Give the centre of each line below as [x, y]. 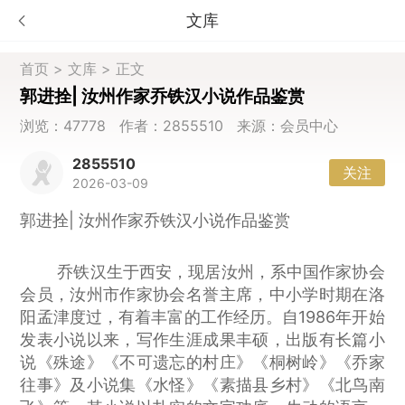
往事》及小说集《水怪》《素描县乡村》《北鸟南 [202, 384]
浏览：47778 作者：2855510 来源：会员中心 [179, 126]
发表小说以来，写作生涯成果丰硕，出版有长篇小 [202, 339]
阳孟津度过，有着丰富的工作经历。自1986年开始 [202, 316]
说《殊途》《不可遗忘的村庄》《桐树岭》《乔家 [202, 362]
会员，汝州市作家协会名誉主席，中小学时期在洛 [202, 294]
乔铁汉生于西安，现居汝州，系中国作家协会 [202, 271]
